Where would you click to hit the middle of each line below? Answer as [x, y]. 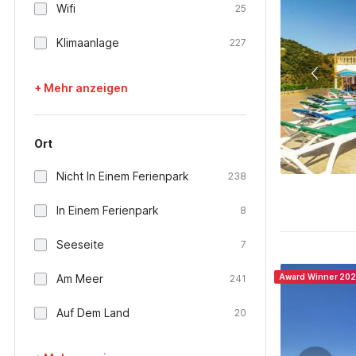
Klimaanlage [88, 43]
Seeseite [80, 244]
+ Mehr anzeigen [81, 88]
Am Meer [80, 279]
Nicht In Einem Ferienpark [123, 176]
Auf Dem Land [93, 313]
